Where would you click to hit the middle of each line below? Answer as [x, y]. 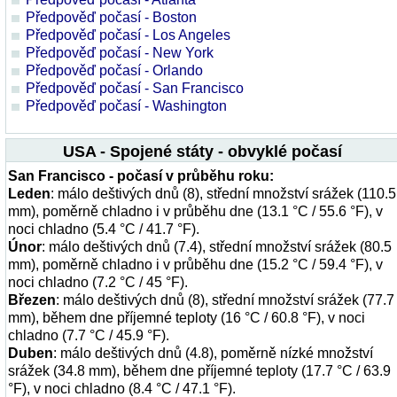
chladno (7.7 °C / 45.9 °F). [89, 335]
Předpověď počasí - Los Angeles [128, 35]
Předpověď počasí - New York [120, 53]
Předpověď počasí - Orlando [114, 70]
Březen [32, 300]
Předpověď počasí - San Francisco [135, 88]
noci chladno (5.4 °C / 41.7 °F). [104, 229]
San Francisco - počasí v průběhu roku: [141, 176]
